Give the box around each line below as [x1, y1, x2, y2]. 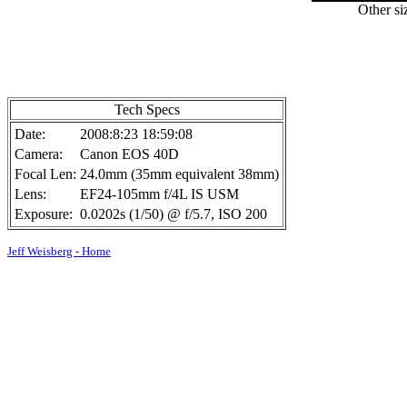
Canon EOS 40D [80, 146, 179, 162]
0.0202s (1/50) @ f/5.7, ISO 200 [80, 206, 267, 222]
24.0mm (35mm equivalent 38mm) [80, 166, 279, 182]
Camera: [15, 146, 63, 162]
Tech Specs [114, 102, 180, 117]
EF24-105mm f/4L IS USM [80, 186, 239, 202]
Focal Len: [15, 166, 76, 182]
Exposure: [15, 206, 73, 222]
